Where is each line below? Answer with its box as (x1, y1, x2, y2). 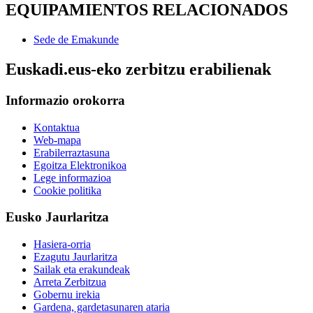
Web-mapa (34, 133, 81, 146)
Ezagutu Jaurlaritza (34, 250, 117, 263)
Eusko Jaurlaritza (6, 210, 109, 225)
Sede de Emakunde (34, 34, 119, 45)
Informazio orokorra (6, 92, 125, 108)
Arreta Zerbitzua (34, 275, 106, 288)
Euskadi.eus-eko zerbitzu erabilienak (6, 59, 271, 78)
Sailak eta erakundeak (34, 263, 130, 275)
